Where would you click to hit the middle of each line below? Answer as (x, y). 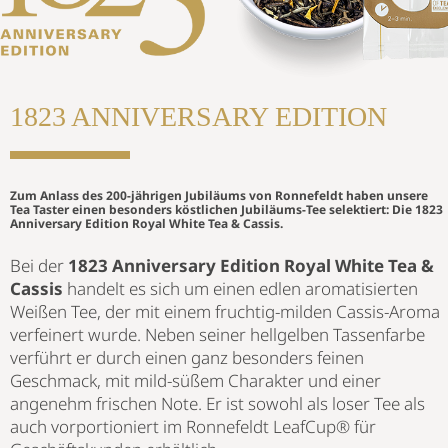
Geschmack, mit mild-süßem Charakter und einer (195, 380)
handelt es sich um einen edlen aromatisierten (240, 288)
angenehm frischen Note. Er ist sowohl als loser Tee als (217, 403)
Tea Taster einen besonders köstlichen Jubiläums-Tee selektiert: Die (212, 209)
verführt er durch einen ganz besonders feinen (187, 357)
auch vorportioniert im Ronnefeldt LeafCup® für (193, 426)
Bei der (39, 265)
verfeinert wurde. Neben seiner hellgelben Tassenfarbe (217, 334)
